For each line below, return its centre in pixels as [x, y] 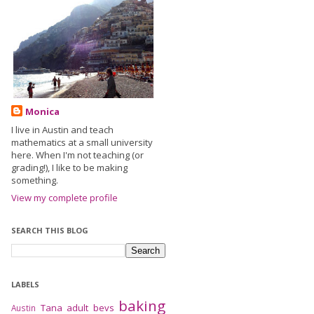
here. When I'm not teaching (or [77, 155]
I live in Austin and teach [62, 130]
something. [35, 180]
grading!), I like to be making [69, 168]
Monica [42, 111]
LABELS [25, 284]
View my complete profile [64, 197]
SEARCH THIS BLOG [50, 230]
